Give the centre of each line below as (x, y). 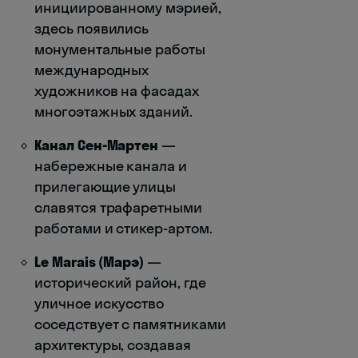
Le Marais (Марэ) (89, 261)
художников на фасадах (117, 90)
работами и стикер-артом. (123, 228)
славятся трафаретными (118, 207)
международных (92, 70)
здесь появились (92, 28)
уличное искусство (99, 303)
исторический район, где (120, 282)
